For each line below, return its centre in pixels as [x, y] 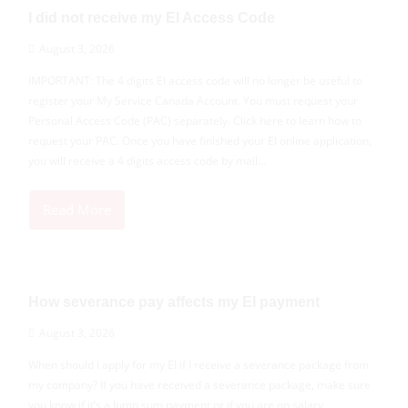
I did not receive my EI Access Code [152, 17]
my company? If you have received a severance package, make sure [199, 384]
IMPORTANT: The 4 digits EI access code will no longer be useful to [195, 80]
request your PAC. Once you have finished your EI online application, [200, 140]
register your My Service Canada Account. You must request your [193, 100]
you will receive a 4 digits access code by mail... [147, 160]
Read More [77, 209]
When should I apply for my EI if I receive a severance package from [199, 364]
